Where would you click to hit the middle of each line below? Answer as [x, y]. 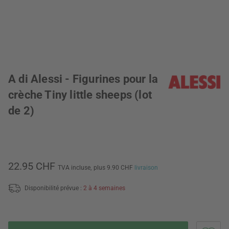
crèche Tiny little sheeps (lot [80, 95]
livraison [146, 168]
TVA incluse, [75, 168]
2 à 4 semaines [104, 188]
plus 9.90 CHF [114, 168]
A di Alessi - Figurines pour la [83, 79]
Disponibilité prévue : [54, 188]
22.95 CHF [32, 166]
